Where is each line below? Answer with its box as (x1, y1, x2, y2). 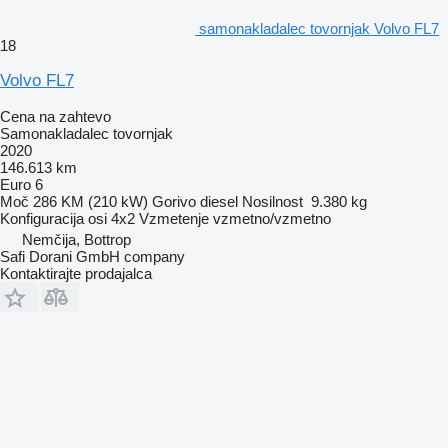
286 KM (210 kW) (33, 192, 148, 210)
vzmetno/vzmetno (213, 209, 331, 227)
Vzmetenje (139, 209, 209, 227)
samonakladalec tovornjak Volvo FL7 (199, 19, 439, 37)
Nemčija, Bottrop (22, 230, 131, 248)
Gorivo (152, 192, 196, 210)
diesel (200, 192, 238, 210)
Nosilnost (242, 192, 303, 210)
